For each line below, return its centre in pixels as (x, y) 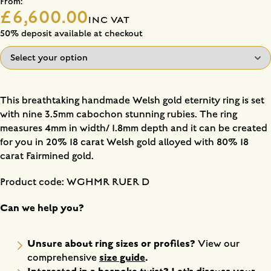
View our (219, 243)
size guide (122, 257)
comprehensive (64, 257)
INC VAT (109, 20)
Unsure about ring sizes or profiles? (113, 243)
